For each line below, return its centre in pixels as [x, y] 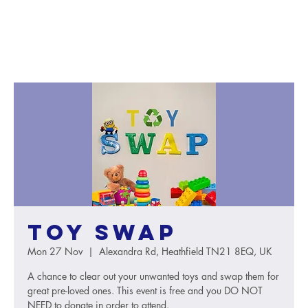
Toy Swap [102, 232]
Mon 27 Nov [55, 251]
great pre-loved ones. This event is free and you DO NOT [145, 290]
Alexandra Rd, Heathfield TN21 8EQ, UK [186, 251]
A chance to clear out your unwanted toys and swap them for [153, 276]
